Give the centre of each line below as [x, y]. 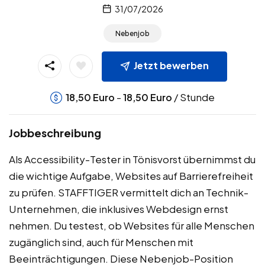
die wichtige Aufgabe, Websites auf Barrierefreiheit [131, 176]
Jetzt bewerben [171, 66]
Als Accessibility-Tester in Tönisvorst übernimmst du [132, 159]
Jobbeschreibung [55, 133]
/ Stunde [193, 97]
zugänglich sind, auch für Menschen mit [101, 242]
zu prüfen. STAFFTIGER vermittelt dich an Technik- [129, 193]
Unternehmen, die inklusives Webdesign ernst [119, 209]
